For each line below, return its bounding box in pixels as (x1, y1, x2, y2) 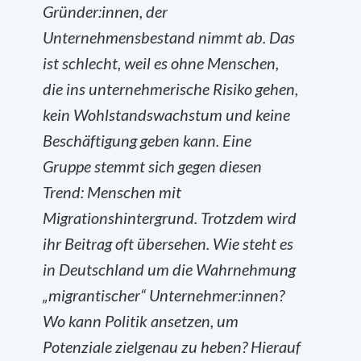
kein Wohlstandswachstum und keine (43, 105, 290, 124)
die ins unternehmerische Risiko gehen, (43, 79, 298, 98)
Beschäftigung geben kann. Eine (43, 131, 251, 150)
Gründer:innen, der (43, 2, 168, 21)
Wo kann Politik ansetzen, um (43, 311, 239, 330)
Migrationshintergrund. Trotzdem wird (43, 208, 297, 227)
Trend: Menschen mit (43, 182, 181, 201)
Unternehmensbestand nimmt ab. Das (43, 27, 295, 47)
